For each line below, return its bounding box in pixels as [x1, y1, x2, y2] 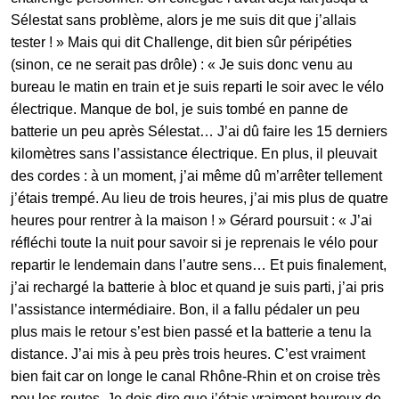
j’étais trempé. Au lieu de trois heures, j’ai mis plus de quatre [11, 190, 388, 206]
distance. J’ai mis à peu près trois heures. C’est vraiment [11, 346, 365, 362]
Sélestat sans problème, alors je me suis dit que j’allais [11, 12, 356, 28]
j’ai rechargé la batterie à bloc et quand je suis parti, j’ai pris [11, 279, 384, 295]
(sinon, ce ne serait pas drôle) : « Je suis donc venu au [11, 56, 353, 72]
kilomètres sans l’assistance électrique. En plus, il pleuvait [11, 145, 377, 161]
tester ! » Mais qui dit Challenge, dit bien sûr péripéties [11, 34, 352, 50]
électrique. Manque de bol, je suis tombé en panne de [11, 101, 348, 117]
